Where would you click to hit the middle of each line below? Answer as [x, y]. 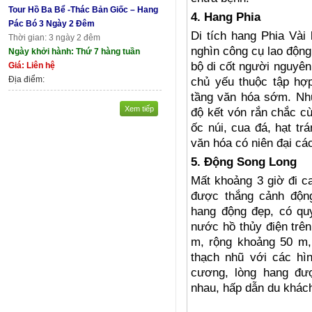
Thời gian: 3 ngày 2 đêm [54, 37]
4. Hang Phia [226, 17]
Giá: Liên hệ [32, 65]
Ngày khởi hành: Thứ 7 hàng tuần [74, 51]
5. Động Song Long [244, 162]
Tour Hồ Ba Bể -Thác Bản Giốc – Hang [83, 9]
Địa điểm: [26, 79]
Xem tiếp [139, 108]
